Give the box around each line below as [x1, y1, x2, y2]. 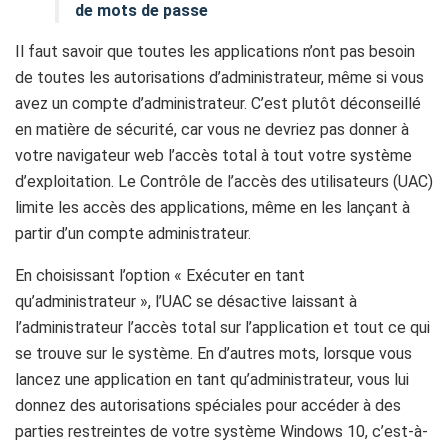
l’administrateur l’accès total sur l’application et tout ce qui [15, 318, 430, 338]
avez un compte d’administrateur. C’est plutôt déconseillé [15, 94, 421, 114]
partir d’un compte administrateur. [15, 224, 251, 244]
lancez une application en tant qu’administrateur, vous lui [15, 370, 409, 390]
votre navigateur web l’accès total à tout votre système [15, 146, 412, 166]
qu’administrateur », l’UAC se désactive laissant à [15, 292, 357, 312]
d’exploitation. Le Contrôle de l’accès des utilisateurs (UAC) [15, 172, 433, 192]
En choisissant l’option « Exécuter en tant [15, 266, 305, 286]
